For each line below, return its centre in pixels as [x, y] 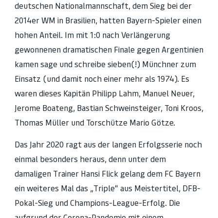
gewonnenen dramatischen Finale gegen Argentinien [109, 50]
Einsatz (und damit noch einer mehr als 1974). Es [102, 79]
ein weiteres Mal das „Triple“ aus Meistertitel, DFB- [108, 188]
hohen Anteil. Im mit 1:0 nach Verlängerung [92, 35]
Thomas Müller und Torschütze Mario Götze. [95, 123]
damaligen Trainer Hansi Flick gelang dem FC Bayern [108, 173]
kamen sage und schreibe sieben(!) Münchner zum [105, 64]
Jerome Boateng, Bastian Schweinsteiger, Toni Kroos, [109, 108]
